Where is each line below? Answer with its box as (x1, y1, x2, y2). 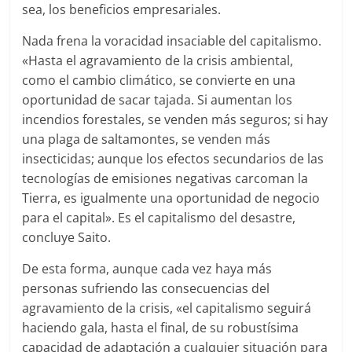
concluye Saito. (22, 229, 112, 247)
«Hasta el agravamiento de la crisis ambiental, (22, 52, 294, 70)
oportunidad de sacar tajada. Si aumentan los (22, 91, 293, 109)
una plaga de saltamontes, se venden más (22, 130, 271, 148)
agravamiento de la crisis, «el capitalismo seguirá (22, 299, 312, 317)
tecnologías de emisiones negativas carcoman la (22, 170, 309, 188)
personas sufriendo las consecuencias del (22, 280, 270, 298)
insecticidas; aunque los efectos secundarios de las (22, 150, 324, 168)
